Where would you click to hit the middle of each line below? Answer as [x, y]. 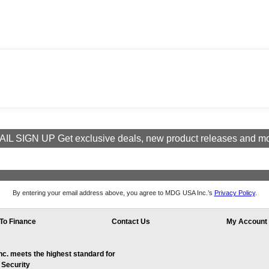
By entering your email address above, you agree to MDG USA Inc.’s [113, 193]
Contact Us [131, 222]
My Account [246, 222]
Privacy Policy [234, 193]
